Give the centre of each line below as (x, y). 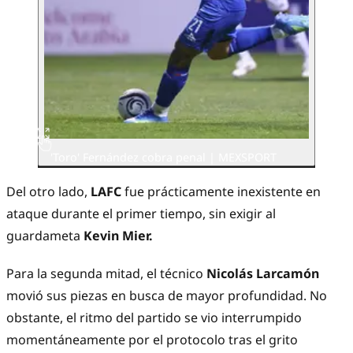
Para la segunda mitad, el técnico (106, 274)
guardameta (45, 236)
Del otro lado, (48, 192)
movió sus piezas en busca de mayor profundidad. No (167, 296)
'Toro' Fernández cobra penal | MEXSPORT (163, 157)
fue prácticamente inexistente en (223, 192)
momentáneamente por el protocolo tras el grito (152, 340)
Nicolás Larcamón (263, 274)
